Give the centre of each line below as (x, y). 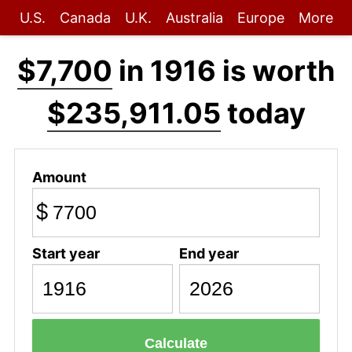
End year (209, 253)
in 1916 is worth (224, 71)
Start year (66, 253)
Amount (59, 177)
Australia (194, 18)
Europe (260, 18)
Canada (85, 18)
